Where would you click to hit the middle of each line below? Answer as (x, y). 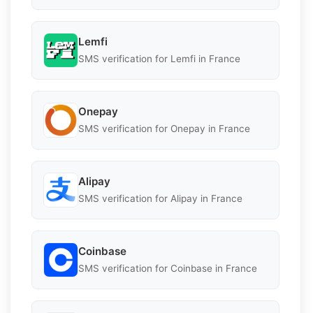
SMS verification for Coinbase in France (168, 269)
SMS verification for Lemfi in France (159, 59)
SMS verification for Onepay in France (164, 129)
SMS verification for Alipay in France (160, 199)
